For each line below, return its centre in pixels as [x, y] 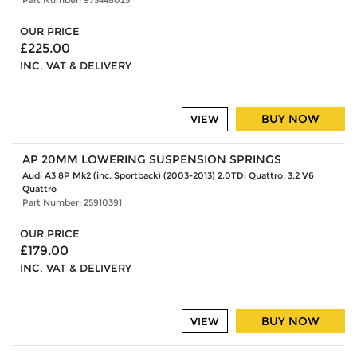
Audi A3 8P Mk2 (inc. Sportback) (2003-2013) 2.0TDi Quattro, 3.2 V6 [168, 175]
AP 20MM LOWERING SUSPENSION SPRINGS [151, 159]
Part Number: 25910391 [72, 202]
